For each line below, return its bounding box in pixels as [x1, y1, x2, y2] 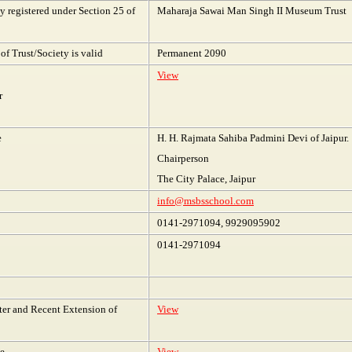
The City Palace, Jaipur [157, 173, 255, 185]
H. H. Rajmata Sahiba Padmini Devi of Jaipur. [157, 132, 349, 144]
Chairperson [157, 152, 209, 164]
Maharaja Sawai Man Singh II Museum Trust [157, 5, 346, 16]
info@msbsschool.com [157, 195, 254, 207]
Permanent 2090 [157, 47, 226, 59]
